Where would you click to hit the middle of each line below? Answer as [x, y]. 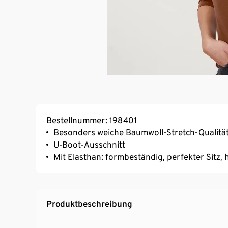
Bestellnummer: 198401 [92, 120]
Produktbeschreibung [89, 203]
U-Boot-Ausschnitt [89, 144]
